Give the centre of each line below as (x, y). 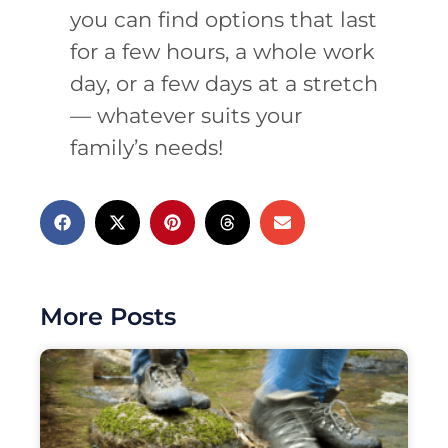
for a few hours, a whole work (222, 52)
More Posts (108, 316)
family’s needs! (146, 148)
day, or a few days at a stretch (224, 84)
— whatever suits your (186, 116)
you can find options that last (223, 20)
